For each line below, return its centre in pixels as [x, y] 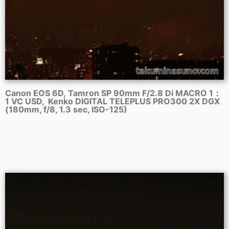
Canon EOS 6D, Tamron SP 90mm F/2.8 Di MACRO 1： [113, 93]
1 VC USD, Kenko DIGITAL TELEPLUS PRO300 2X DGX [112, 101]
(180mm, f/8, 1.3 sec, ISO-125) [66, 110]
